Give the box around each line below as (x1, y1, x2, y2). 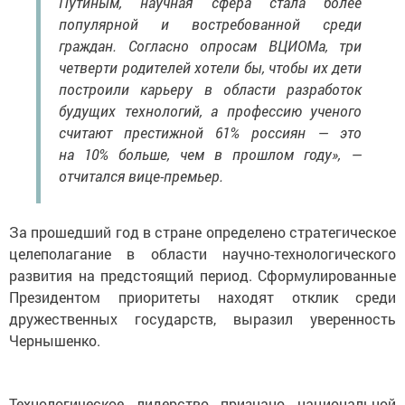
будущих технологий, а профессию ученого (59, 100, 362, 120)
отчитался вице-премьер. (59, 165, 223, 185)
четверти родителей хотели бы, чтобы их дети (59, 57, 362, 77)
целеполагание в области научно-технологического (9, 243, 396, 263)
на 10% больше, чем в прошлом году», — (59, 144, 362, 164)
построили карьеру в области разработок (59, 79, 362, 99)
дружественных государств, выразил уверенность (9, 308, 396, 328)
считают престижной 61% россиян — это (59, 122, 362, 142)
